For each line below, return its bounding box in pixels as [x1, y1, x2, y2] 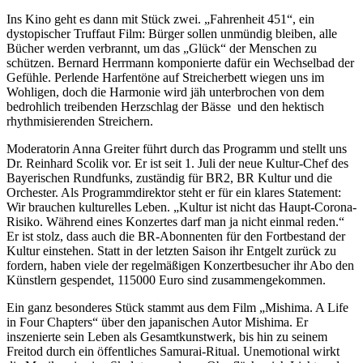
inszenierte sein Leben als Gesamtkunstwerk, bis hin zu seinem [6, 329, 327, 344]
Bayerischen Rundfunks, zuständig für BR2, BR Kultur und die [6, 170, 332, 185]
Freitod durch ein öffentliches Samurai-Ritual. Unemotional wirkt [6, 344, 340, 358]
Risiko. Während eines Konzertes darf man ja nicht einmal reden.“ [6, 214, 344, 228]
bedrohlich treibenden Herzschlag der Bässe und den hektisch [6, 99, 324, 113]
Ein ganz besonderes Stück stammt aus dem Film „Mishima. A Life [6, 300, 348, 314]
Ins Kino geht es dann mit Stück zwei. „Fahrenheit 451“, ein [6, 11, 314, 26]
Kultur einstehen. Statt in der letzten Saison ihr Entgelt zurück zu [6, 243, 336, 258]
